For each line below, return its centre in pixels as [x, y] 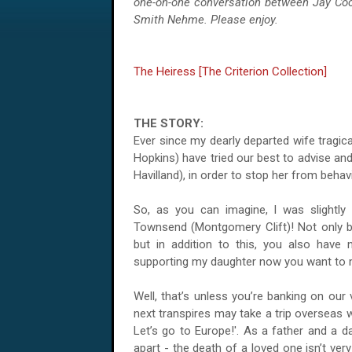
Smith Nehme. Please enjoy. [206, 20]
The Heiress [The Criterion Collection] [230, 71]
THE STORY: [170, 123]
